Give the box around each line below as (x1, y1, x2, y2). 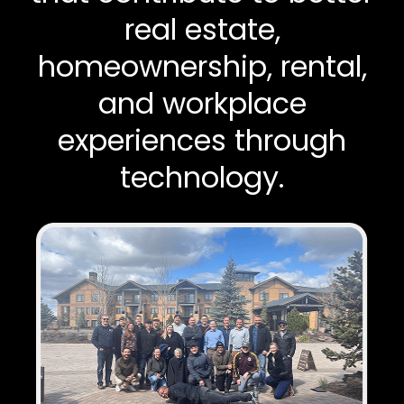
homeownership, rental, (37, 45, 367, 87)
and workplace (97, 82, 307, 124)
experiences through (58, 119, 346, 161)
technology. (120, 156, 284, 197)
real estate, (124, 8, 280, 50)
